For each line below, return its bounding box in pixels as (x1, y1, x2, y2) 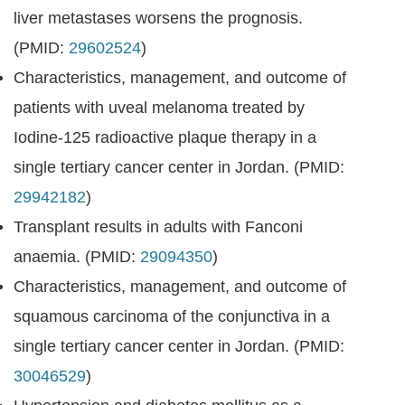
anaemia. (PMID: (14, 248, 140, 266)
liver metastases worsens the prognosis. (14, 9, 303, 27)
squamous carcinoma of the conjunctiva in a (14, 307, 330, 325)
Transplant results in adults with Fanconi (14, 218, 303, 236)
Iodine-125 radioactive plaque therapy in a (14, 128, 316, 146)
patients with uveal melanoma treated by (14, 99, 305, 117)
